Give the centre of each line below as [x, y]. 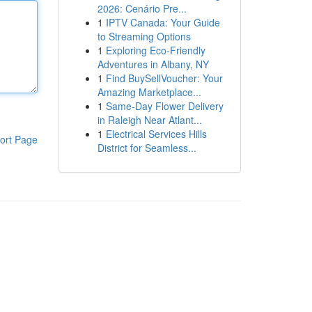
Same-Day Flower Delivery [164, 106]
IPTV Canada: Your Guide [163, 22]
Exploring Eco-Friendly [155, 50]
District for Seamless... [147, 148]
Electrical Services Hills [156, 134]
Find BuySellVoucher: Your [164, 78]
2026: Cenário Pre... [142, 8]
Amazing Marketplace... [149, 92]
